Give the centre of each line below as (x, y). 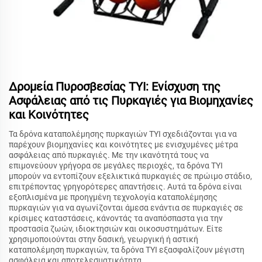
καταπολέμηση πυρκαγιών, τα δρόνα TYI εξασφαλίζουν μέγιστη (127, 250)
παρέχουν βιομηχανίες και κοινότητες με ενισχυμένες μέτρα (123, 145)
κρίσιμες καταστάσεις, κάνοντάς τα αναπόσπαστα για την (116, 218)
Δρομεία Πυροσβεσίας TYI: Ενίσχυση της (115, 87)
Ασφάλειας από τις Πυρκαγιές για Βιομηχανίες (131, 101)
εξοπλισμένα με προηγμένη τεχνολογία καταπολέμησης (113, 197)
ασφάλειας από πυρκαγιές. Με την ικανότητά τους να (109, 155)
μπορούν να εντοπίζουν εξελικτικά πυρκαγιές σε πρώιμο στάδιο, (130, 176)
